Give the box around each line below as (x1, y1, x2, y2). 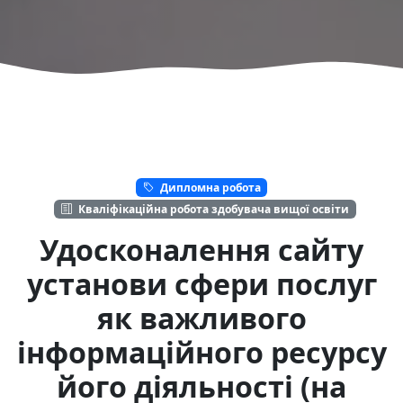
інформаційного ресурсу (16, 332, 387, 372)
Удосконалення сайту (40, 229, 363, 269)
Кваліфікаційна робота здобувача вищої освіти (76, 201, 349, 217)
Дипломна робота (157, 179, 261, 195)
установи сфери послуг (26, 264, 377, 303)
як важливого (96, 298, 307, 337)
